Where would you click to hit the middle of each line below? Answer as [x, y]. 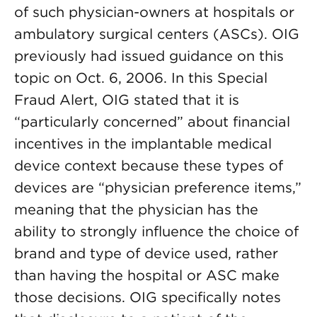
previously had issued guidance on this [149, 56]
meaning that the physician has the [136, 209]
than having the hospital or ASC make [147, 275]
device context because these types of [149, 166]
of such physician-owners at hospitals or [154, 12]
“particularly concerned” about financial [152, 122]
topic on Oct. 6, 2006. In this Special [141, 78]
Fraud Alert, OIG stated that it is [127, 100]
